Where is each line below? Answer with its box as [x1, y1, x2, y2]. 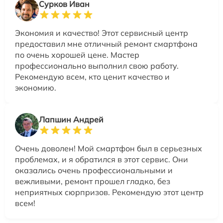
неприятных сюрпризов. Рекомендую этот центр [15, 187, 204, 197]
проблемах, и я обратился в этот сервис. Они [15, 154, 188, 164]
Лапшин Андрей [39, 114, 104, 124]
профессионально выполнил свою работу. [15, 60, 179, 71]
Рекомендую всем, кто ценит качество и [15, 71, 170, 82]
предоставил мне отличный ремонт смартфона [15, 38, 198, 49]
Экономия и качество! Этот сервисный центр [15, 27, 188, 38]
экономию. [15, 82, 56, 93]
